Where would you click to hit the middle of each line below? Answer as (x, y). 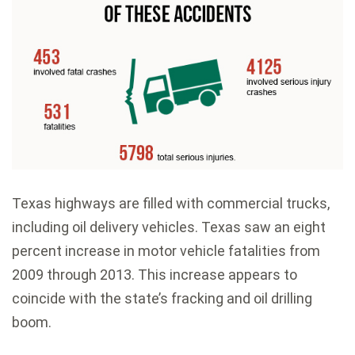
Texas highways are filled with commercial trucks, (171, 204)
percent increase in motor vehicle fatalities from (166, 251)
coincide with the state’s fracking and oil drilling (162, 299)
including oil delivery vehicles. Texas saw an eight (169, 227)
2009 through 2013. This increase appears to (155, 275)
